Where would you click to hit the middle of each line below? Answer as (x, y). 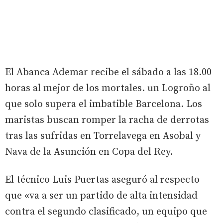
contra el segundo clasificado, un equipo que (106, 212)
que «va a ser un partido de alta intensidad (101, 196)
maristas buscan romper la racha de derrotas (107, 120)
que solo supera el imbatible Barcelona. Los (104, 105)
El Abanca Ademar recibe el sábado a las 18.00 (108, 73)
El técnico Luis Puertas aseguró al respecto (102, 180)
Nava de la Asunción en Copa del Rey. (89, 152)
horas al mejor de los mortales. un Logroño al (108, 89)
